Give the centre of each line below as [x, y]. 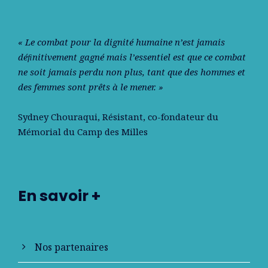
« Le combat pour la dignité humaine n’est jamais [121, 42]
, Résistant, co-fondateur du [158, 116]
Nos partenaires [71, 247]
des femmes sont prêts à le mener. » [91, 86]
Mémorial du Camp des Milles [83, 131]
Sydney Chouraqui [58, 116]
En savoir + [59, 196]
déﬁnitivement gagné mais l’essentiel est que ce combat [132, 57]
